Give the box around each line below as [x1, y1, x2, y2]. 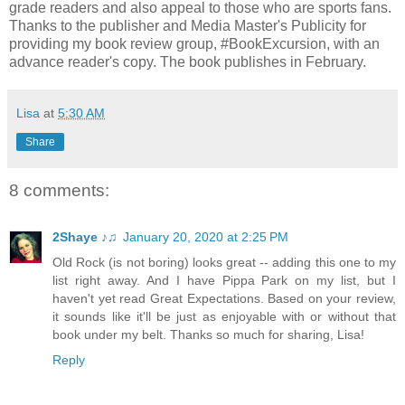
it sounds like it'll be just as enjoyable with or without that [52, 309, 396, 325]
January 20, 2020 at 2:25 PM [123, 230, 288, 245]
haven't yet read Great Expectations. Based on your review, [52, 291, 396, 306]
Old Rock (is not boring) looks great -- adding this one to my [52, 255, 396, 270]
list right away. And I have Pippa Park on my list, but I [52, 273, 396, 288]
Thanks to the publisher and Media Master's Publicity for [9, 17, 366, 33]
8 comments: [9, 180, 109, 200]
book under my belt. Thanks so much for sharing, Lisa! [52, 327, 364, 343]
